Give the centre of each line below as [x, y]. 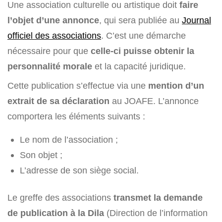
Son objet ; [41, 155]
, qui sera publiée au [140, 20]
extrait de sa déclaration [58, 101]
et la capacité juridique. [139, 66]
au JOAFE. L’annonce [154, 101]
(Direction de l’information [156, 213]
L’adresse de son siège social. [79, 170]
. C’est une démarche [143, 36]
